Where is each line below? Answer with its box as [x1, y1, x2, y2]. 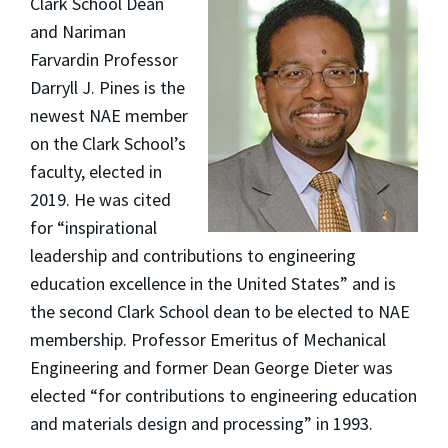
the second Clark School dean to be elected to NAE [30, 299, 410, 323]
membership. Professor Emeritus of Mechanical [30, 327, 386, 351]
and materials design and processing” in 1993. [30, 411, 373, 435]
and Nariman [30, 19, 126, 43]
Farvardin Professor [30, 47, 178, 71]
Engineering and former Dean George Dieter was [30, 355, 393, 379]
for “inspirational [30, 215, 157, 239]
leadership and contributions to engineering [30, 243, 356, 267]
